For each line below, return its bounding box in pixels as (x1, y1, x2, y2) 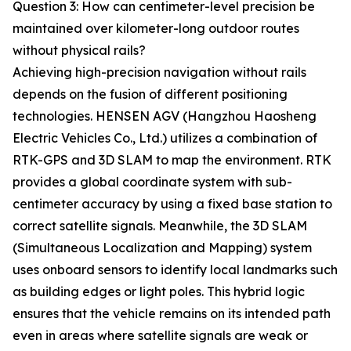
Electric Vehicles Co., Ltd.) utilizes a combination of (13, 130, 317, 146)
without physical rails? (13, 42, 146, 58)
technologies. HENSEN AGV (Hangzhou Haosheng (13, 108, 317, 124)
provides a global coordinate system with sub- (13, 174, 292, 190)
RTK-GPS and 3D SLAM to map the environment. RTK (13, 152, 331, 168)
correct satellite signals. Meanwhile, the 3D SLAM (13, 218, 307, 233)
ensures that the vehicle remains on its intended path (13, 306, 331, 321)
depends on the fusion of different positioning (13, 86, 288, 102)
